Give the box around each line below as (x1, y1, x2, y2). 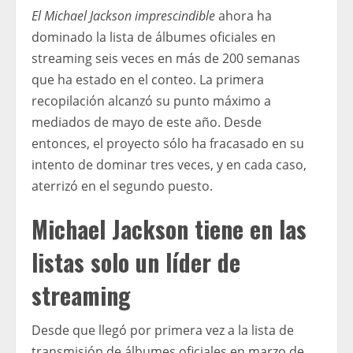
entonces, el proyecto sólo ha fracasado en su (32, 134, 304, 152)
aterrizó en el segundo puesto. (32, 176, 213, 195)
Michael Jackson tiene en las (32, 210, 307, 247)
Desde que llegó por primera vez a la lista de (32, 321, 294, 339)
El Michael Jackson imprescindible (32, 6, 215, 24)
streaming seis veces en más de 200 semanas (32, 49, 300, 67)
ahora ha (215, 6, 272, 24)
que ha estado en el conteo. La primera (32, 70, 264, 88)
